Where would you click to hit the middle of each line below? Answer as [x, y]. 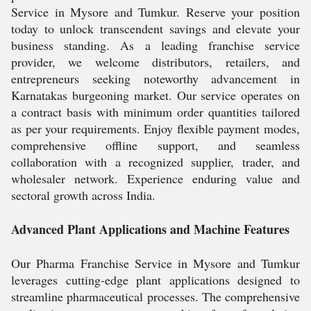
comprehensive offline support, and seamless [155, 145]
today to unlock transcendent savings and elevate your [155, 28]
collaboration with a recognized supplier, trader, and [155, 162]
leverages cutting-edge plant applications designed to [155, 280]
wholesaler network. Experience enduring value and [155, 178]
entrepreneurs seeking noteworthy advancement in [155, 78]
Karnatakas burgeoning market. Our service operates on [155, 95]
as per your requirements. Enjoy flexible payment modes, [155, 128]
